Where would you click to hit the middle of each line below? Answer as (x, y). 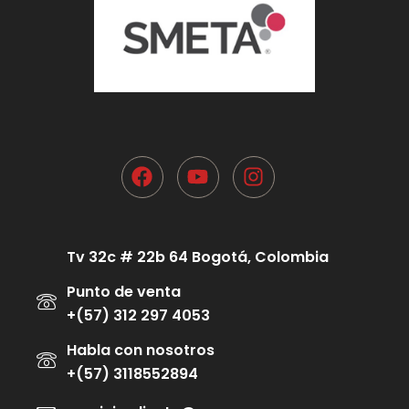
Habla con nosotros (140, 350)
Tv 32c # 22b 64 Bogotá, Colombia (197, 257)
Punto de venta (123, 291)
